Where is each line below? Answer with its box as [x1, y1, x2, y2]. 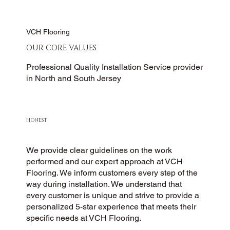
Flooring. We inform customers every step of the [26, 167, 198, 178]
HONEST [26, 117, 48, 124]
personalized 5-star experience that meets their [26, 201, 197, 212]
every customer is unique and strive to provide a [26, 190, 200, 200]
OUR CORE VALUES [26, 43, 97, 53]
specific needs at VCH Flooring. [26, 213, 142, 223]
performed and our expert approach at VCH [26, 156, 183, 166]
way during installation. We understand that [26, 179, 182, 189]
